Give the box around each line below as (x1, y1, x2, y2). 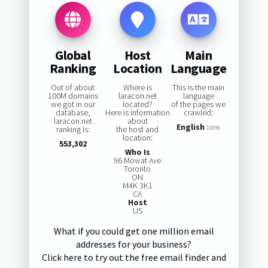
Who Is (124, 147, 150, 158)
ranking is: (56, 124, 90, 135)
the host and (116, 124, 159, 135)
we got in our (50, 99, 95, 110)
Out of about (51, 82, 95, 93)
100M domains (47, 90, 98, 102)
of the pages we (171, 99, 226, 110)
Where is (123, 82, 152, 93)
